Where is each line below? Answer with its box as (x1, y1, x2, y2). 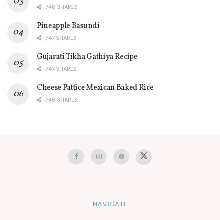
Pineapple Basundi (37, 21, 100, 31)
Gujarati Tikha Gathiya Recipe (37, 52, 137, 62)
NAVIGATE (92, 199, 128, 209)
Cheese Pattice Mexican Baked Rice (37, 82, 154, 93)
